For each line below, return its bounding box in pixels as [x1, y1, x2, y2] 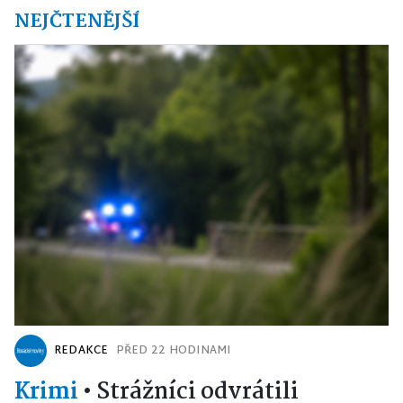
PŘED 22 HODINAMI [115, 341, 231, 361]
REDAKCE [54, 341, 109, 361]
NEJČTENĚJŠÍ [14, 6, 139, 37]
